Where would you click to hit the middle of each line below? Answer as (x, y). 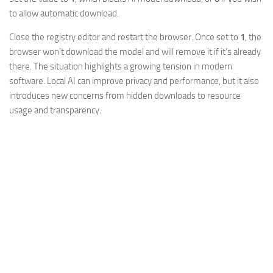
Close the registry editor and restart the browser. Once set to (125, 37)
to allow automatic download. (64, 14)
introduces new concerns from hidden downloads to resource (125, 96)
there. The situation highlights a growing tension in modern (121, 67)
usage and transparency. (55, 111)
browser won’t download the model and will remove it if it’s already (135, 52)
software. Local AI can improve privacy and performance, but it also (134, 81)
